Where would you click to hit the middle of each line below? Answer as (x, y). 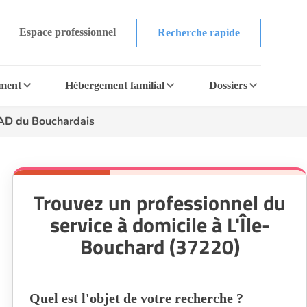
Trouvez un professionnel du (160, 203)
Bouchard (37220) (160, 247)
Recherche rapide (198, 32)
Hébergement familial (115, 85)
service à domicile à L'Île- (160, 225)
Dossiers (228, 85)
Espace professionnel (67, 32)
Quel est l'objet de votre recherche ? (136, 298)
